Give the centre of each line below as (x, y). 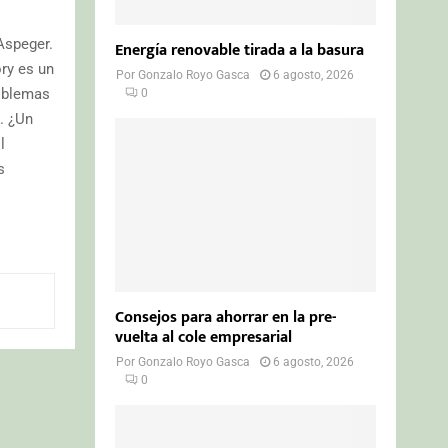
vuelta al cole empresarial (204, 337)
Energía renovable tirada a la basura (240, 50)
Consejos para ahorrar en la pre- (226, 317)
